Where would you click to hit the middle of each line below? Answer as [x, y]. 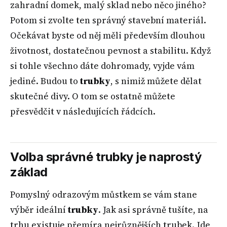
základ [29, 172]
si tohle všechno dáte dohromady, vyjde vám [102, 66]
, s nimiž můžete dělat [156, 81]
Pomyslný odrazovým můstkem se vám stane [104, 195]
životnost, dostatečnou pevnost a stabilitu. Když [110, 51]
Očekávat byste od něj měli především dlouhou [108, 36]
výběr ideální [39, 210]
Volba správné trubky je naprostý [106, 157]
